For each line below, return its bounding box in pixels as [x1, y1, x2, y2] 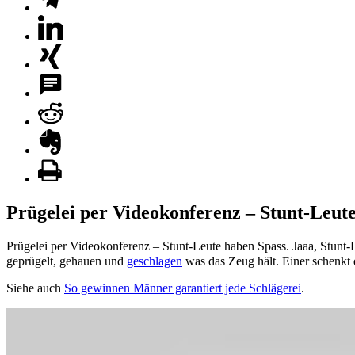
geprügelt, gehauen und [6, 254, 127, 268]
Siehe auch [6, 281, 64, 295]
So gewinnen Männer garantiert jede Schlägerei [64, 281, 301, 295]
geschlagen [127, 254, 182, 268]
